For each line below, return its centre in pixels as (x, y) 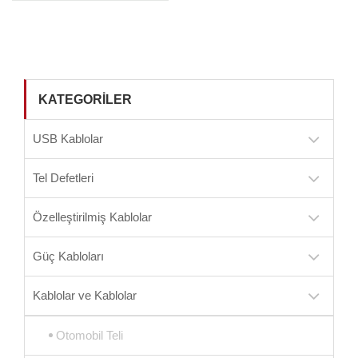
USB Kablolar (68, 139)
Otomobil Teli (89, 335)
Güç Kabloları (68, 256)
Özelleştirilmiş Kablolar (92, 217)
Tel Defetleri (63, 178)
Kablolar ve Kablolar (85, 295)
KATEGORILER (85, 99)
